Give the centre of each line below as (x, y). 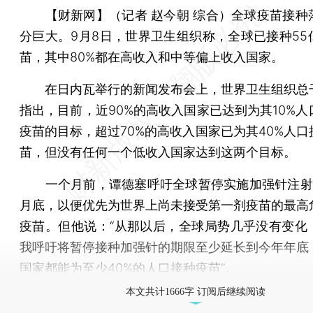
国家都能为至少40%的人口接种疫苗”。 (129, 268)
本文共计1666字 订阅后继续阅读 (196, 291)
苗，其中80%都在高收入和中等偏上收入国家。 (152, 57)
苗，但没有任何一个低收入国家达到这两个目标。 (158, 152)
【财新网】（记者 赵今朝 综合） (138, 15)
